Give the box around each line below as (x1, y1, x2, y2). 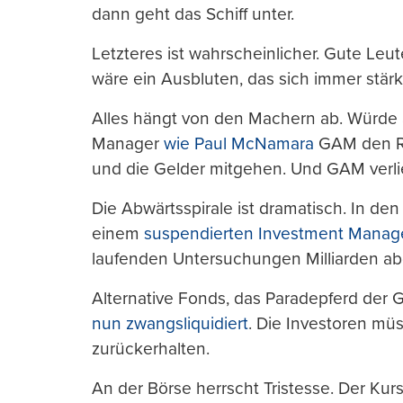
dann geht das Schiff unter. (92, 4, 294, 25)
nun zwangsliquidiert (92, 313, 248, 335)
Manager (92, 133, 164, 155)
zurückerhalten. (92, 338, 210, 360)
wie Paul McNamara (164, 133, 314, 155)
